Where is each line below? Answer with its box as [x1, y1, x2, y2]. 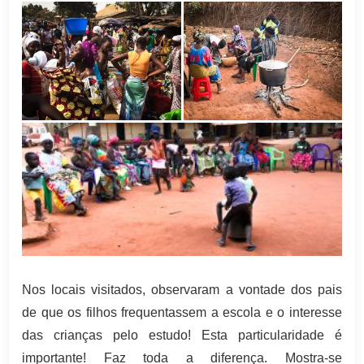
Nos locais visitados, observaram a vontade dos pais [22, 283, 342, 297]
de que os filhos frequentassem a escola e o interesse [22, 305, 342, 320]
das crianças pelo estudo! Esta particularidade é [22, 328, 342, 343]
